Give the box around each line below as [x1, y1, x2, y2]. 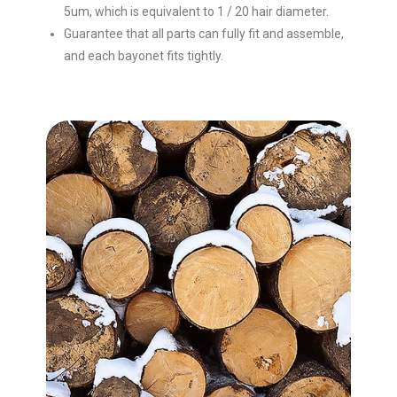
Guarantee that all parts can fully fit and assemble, [64, 27, 345, 42]
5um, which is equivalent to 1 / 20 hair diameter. [64, 4, 330, 19]
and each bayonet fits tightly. [64, 49, 224, 64]
